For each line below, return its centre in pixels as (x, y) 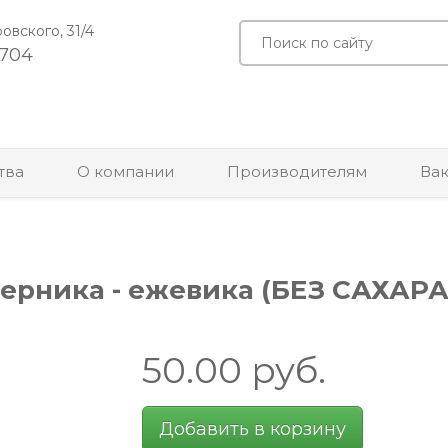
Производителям (297, 171)
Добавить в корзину (252, 428)
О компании (125, 171)
